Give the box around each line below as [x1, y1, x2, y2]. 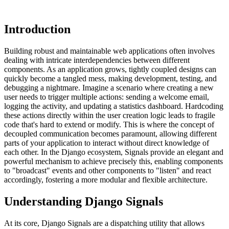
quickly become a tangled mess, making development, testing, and [4, 74, 217, 83]
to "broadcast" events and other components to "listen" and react [4, 166, 211, 175]
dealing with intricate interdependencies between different [4, 56, 190, 65]
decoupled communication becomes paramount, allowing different [4, 129, 217, 139]
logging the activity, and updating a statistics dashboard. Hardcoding [4, 102, 223, 111]
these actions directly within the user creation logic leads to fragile [4, 111, 215, 120]
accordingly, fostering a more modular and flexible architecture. [4, 175, 208, 185]
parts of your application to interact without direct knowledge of [4, 139, 209, 148]
